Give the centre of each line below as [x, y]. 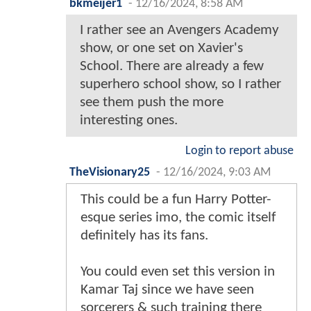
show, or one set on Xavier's [161, 49]
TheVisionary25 [110, 173]
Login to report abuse [239, 151]
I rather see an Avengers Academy [179, 31]
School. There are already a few [172, 67]
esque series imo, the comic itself [178, 218]
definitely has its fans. [144, 236]
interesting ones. [129, 121]
